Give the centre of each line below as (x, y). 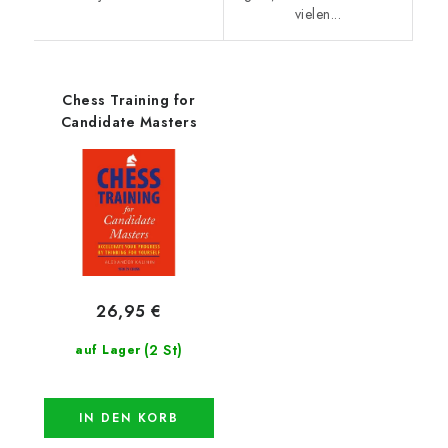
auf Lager (108, 350)
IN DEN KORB (128, 418)
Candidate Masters (128, 121)
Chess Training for (129, 99)
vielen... (317, 13)
